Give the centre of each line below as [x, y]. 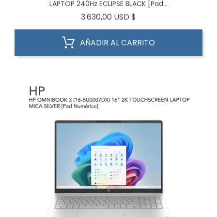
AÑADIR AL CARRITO [117, 42]
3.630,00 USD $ [108, 17]
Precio [148, 16]
